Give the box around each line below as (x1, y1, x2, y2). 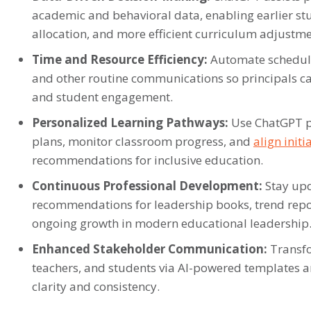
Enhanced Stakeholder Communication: (32, 240, 267, 257)
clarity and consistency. (32, 278, 160, 294)
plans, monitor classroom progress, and (32, 133, 253, 149)
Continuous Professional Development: (32, 177, 262, 194)
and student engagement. (32, 88, 173, 105)
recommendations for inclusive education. (32, 151, 263, 168)
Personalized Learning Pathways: (32, 114, 228, 131)
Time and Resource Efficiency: (32, 51, 208, 67)
